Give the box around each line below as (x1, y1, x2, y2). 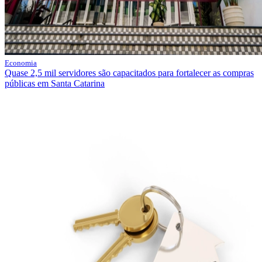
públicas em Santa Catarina (5, 78, 105, 89)
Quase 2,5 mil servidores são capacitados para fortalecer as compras (5, 68, 254, 78)
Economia (5, 58, 37, 68)
